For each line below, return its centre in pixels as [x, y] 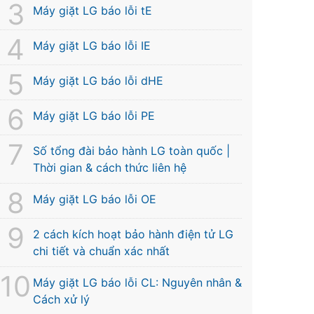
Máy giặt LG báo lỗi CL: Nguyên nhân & [137, 282]
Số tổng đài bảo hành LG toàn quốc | [131, 150]
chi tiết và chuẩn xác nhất [101, 251]
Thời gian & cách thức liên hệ [110, 167]
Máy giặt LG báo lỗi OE [95, 199]
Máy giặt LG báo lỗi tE [93, 10]
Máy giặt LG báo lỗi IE [92, 45]
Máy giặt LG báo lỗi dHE [98, 80]
